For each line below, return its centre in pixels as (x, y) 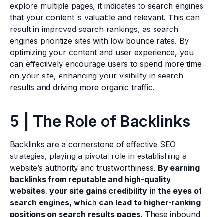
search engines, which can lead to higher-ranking (105, 203)
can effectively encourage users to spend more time (106, 64)
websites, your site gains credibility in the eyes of (106, 191)
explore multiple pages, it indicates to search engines (107, 6)
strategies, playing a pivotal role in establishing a (98, 156)
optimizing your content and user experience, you (102, 53)
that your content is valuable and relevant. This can (105, 18)
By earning (179, 168)
